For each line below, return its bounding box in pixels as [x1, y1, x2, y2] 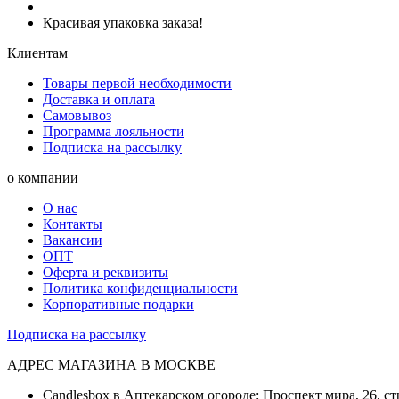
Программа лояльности [43, 123, 184, 139]
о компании [7, 169, 78, 185]
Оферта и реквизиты [43, 264, 168, 280]
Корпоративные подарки [43, 296, 194, 312]
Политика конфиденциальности [43, 280, 238, 296]
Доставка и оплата [43, 91, 155, 107]
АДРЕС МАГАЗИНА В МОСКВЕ [7, 356, 216, 372]
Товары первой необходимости [43, 75, 232, 91]
